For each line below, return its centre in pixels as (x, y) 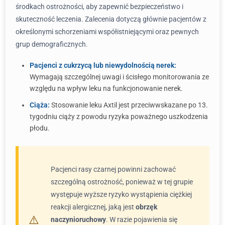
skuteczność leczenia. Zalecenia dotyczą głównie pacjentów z (111, 19)
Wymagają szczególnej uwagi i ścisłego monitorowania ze (119, 77)
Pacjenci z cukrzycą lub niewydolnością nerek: (103, 65)
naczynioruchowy (78, 219)
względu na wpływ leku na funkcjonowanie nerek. (106, 88)
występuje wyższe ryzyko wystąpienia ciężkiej (121, 194)
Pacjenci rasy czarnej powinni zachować (113, 169)
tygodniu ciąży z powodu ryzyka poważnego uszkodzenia (119, 117)
